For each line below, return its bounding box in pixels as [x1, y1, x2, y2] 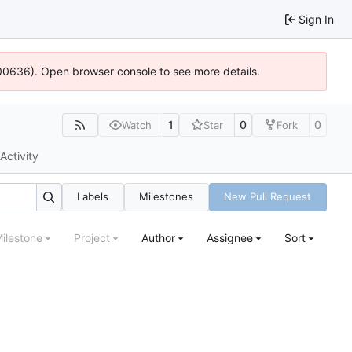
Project [74, 231, 110, 245]
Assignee [207, 231, 253, 245]
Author [141, 231, 175, 245]
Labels [77, 190, 109, 203]
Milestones [139, 190, 194, 203]
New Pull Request [224, 190, 312, 203]
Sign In [299, 12, 334, 26]
